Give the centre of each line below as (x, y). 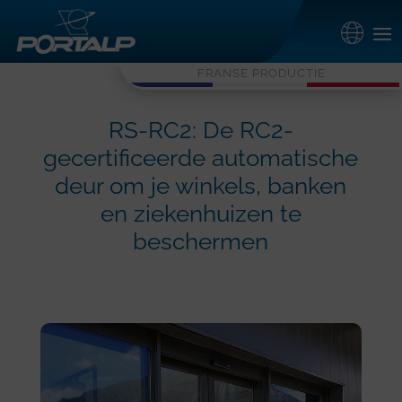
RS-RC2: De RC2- (201, 130)
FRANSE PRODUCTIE (261, 73)
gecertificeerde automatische (201, 158)
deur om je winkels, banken (201, 186)
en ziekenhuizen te (201, 214)
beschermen (201, 241)
